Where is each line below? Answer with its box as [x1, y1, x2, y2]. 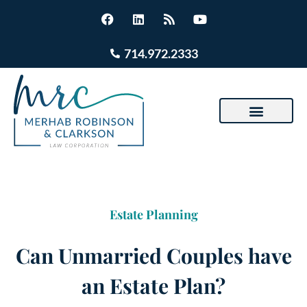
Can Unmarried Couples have [15, 241, 292, 269]
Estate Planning [109, 206, 198, 223]
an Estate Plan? [82, 271, 225, 299]
